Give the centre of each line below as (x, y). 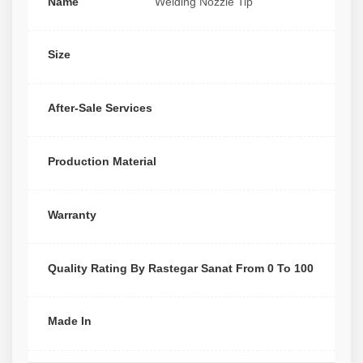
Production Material (102, 161)
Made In (70, 321)
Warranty (72, 214)
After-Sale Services (100, 108)
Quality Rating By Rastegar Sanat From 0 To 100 (181, 268)
